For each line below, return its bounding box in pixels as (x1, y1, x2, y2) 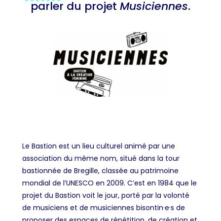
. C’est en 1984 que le (123, 178, 197, 188)
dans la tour (138, 153, 180, 164)
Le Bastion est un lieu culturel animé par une (22, 141, 175, 151)
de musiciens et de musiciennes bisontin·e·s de (22, 203, 185, 213)
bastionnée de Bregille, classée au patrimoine (22, 166, 179, 176)
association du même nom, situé (22, 153, 139, 164)
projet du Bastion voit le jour (22, 190, 118, 201)
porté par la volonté (121, 190, 189, 201)
